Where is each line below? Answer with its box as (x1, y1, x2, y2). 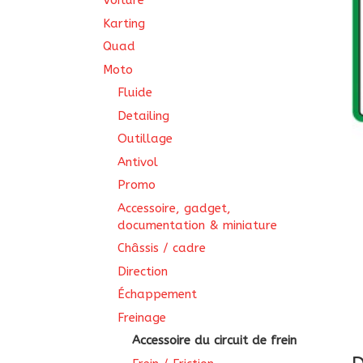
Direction (117, 263, 168, 279)
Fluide (117, 85, 152, 100)
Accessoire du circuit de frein (132, 333, 297, 348)
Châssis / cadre (117, 241, 206, 255)
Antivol (117, 154, 158, 169)
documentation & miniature (117, 217, 277, 233)
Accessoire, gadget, (117, 200, 231, 216)
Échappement (117, 287, 197, 301)
